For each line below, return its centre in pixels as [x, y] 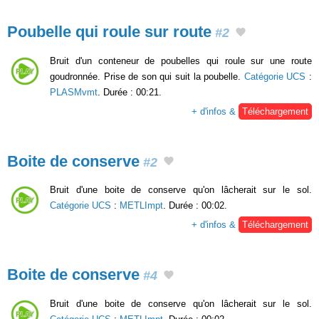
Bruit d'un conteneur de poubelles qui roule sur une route [181, 61]
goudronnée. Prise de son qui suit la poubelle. [147, 76]
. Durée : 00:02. [195, 206]
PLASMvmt [74, 92]
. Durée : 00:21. [130, 92]
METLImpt [141, 206]
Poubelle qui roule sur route [109, 31]
